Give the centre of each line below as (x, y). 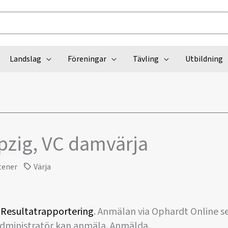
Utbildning (204, 59)
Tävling (146, 59)
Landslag (25, 59)
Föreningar (87, 59)
